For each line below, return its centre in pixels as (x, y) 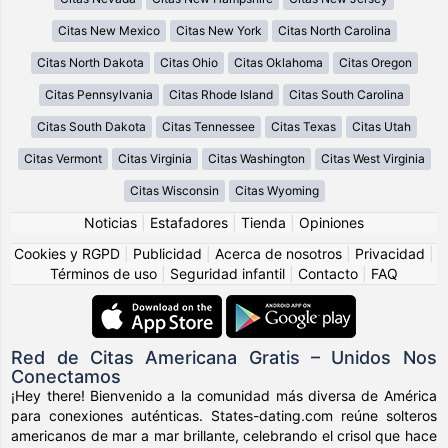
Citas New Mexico (108, 30)
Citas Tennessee (208, 126)
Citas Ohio (188, 62)
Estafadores (189, 222)
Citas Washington (256, 158)
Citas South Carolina (346, 94)
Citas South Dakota (91, 126)
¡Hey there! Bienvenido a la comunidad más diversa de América (224, 395)
